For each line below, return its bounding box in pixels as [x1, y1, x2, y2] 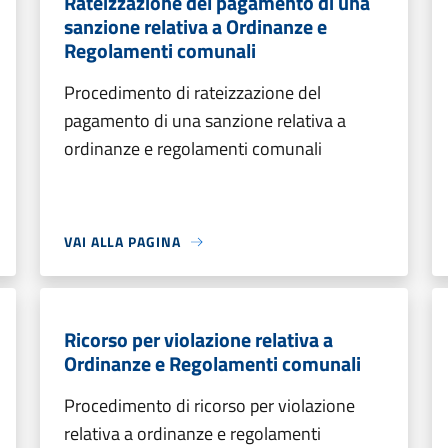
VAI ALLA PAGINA [64, 231, 181, 252]
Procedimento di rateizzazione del [64, 79, 321, 106]
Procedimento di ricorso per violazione [64, 392, 355, 419]
